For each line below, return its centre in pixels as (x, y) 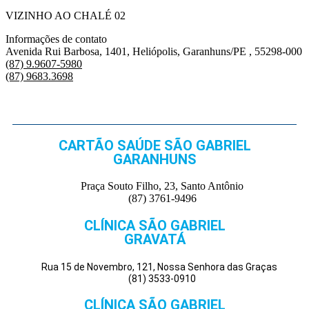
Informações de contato (56, 39)
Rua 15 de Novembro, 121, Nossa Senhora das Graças (162, 267)
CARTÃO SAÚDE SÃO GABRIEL (154, 146)
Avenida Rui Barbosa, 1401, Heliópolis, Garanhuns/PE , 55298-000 (154, 52)
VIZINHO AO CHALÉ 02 (66, 16)
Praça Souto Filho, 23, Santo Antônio (162, 186)
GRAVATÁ (154, 240)
